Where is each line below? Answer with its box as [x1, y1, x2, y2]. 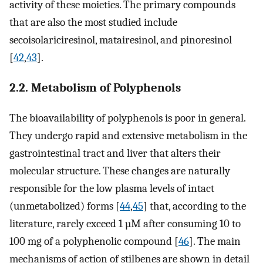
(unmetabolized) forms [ [9, 199, 120, 213]
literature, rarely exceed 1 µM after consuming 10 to [9, 217, 241, 230]
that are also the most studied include [9, 16, 177, 29]
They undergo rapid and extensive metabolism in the [9, 129, 247, 142]
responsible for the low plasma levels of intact [9, 181, 214, 195]
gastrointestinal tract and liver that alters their [9, 146, 221, 160]
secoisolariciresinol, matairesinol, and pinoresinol [9, 33, 232, 47]
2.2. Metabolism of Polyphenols [9, 80, 181, 95]
